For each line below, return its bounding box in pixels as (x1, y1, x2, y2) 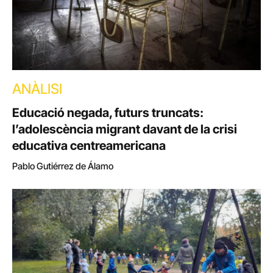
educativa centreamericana (12, 138, 166, 154)
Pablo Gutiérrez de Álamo (12, 160, 113, 172)
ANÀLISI (12, 80, 62, 98)
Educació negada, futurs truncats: (12, 105, 204, 121)
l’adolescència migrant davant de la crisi (12, 122, 237, 137)
